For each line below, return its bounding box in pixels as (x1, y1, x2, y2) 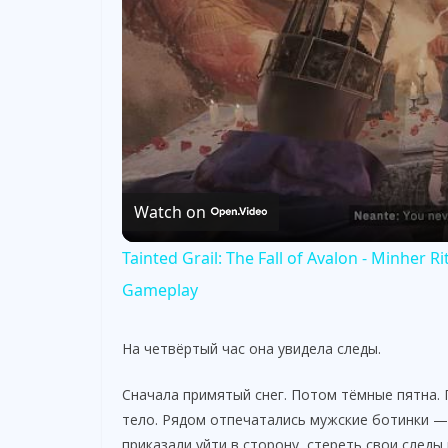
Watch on (134, 200, 206, 223)
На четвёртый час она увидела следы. (122, 338, 381, 358)
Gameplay (122, 278, 198, 301)
